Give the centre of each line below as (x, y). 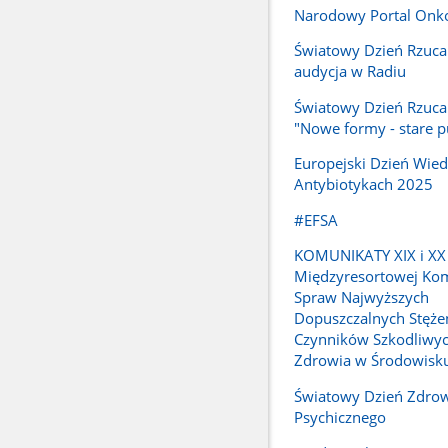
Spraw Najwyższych (361, 297)
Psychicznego (339, 416)
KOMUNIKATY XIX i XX (369, 255)
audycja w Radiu (349, 71)
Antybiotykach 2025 (363, 184)
